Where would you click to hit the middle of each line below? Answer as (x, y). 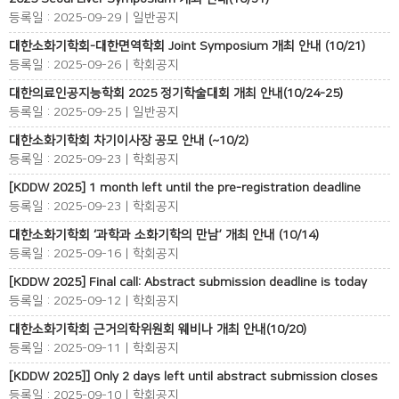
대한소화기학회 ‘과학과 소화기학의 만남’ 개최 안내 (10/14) (164, 235)
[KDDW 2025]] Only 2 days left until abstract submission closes (193, 377)
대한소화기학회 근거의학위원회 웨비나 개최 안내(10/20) (158, 330)
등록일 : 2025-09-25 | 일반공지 (94, 112)
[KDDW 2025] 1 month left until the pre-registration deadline (185, 188)
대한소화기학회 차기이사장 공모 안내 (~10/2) (129, 141)
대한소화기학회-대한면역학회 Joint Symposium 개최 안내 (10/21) (187, 46)
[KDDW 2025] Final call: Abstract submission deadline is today (188, 282)
